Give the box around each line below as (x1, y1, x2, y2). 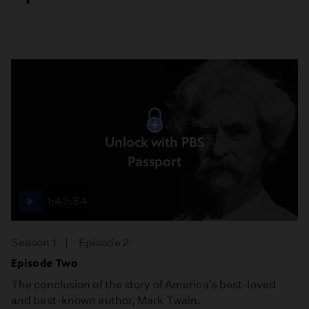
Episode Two (11, 256, 79, 270)
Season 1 (11, 235, 57, 249)
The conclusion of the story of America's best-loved (11, 277, 276, 291)
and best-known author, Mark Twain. (11, 293, 201, 307)
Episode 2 (79, 235, 129, 249)
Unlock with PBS (105, 134, 204, 151)
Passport (127, 154, 182, 170)
